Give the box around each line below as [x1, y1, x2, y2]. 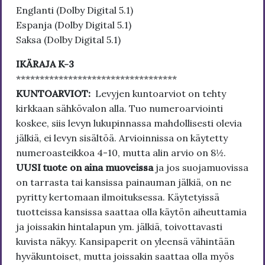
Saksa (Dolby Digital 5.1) [16, 34, 121, 46]
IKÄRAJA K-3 [16, 58, 74, 70]
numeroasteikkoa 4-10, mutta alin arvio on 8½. [16, 147, 226, 159]
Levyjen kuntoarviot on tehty [93, 88, 226, 100]
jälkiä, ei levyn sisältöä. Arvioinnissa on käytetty [16, 132, 228, 144]
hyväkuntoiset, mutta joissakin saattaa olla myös [16, 250, 234, 263]
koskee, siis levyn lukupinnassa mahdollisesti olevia [16, 117, 242, 130]
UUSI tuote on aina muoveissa [16, 161, 156, 174]
